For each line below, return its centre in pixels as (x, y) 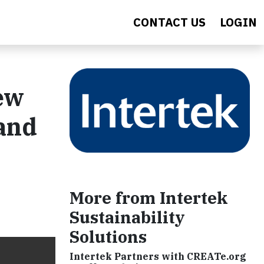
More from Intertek (149, 197)
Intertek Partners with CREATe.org (158, 256)
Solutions (108, 236)
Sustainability (127, 217)
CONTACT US (169, 22)
